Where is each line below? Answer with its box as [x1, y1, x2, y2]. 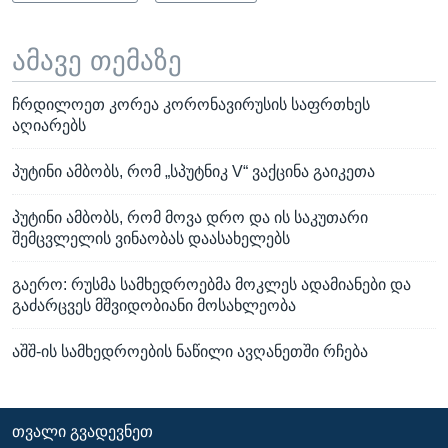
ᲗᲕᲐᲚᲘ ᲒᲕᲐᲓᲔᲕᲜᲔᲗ [12, 423, 153, 441]
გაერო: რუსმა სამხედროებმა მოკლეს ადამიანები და [12, 276, 411, 294]
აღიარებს [12, 117, 86, 135]
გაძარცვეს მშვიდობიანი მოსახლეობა [12, 297, 296, 315]
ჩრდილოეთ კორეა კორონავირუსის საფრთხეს [12, 96, 370, 114]
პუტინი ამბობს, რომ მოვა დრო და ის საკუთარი [12, 209, 368, 227]
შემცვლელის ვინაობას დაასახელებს [12, 230, 290, 248]
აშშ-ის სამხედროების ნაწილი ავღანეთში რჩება [12, 343, 368, 361]
